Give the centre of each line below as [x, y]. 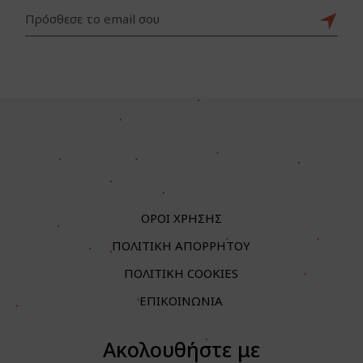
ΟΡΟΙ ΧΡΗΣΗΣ [181, 218]
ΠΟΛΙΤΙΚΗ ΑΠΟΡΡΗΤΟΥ [181, 245]
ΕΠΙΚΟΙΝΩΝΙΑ [181, 300]
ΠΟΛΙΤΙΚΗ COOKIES [181, 273]
